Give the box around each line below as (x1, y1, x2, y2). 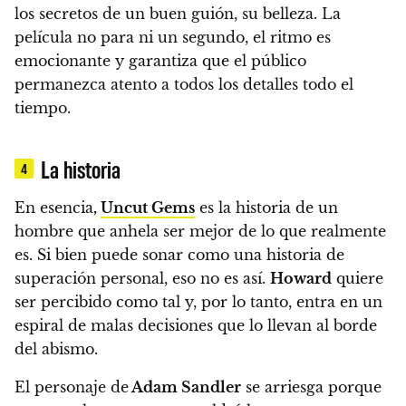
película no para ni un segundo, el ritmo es (14, 28, 331, 47)
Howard (270, 269, 332, 288)
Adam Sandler (129, 378, 241, 397)
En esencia (14, 198, 93, 217)
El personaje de (14, 378, 129, 397)
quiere (332, 269, 383, 288)
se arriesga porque (241, 378, 382, 397)
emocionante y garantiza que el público (14, 52, 306, 71)
